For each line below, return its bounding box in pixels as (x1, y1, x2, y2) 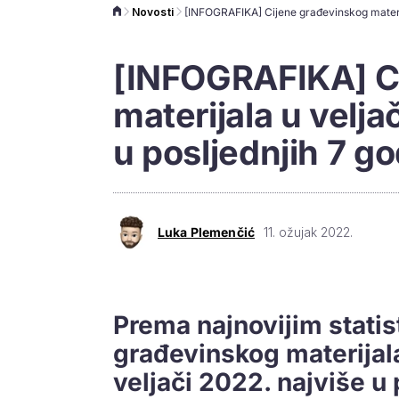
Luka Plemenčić (158, 224, 255, 240)
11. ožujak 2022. (263, 224, 353, 240)
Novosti (132, 4, 174, 19)
